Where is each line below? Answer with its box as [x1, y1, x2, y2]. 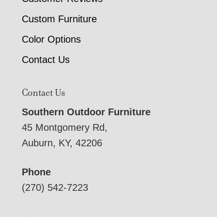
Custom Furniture [21, 14, 97, 25]
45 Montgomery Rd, [21, 122, 108, 133]
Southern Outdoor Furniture [21, 107, 151, 118]
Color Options [21, 34, 81, 45]
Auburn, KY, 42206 [21, 138, 102, 149]
